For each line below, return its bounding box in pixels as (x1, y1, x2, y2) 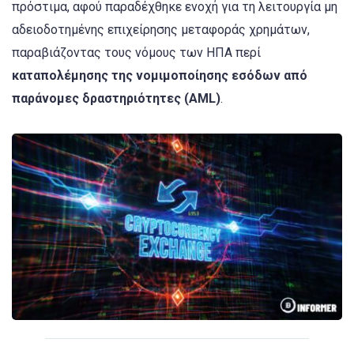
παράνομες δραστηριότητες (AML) (12, 91, 220, 106)
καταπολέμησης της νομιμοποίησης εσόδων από (12, 68, 307, 83)
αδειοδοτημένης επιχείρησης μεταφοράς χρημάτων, (12, 22, 310, 37)
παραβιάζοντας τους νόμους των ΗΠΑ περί (12, 45, 261, 60)
